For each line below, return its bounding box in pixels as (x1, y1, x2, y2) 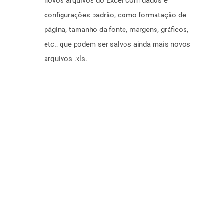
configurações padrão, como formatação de (44, 11, 186, 20)
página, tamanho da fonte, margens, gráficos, (44, 25, 188, 34)
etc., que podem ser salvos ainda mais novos (44, 40, 190, 49)
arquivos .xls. (44, 54, 87, 63)
